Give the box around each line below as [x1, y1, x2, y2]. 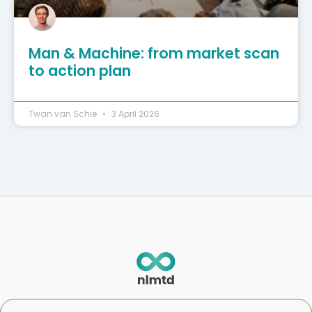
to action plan [29, 61, 131, 81]
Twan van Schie [29, 108, 99, 120]
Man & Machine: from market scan [29, 43, 279, 64]
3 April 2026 [109, 108, 159, 120]
